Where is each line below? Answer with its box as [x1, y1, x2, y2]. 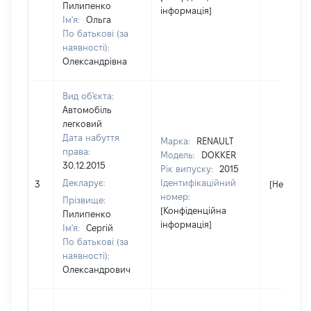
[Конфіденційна [160, 205, 226, 215]
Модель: [160, 150, 198, 160]
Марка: [160, 136, 193, 146]
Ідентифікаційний [160, 178, 236, 187]
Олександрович [62, 264, 131, 274]
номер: [160, 192, 190, 201]
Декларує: [62, 178, 106, 187]
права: [62, 146, 90, 156]
